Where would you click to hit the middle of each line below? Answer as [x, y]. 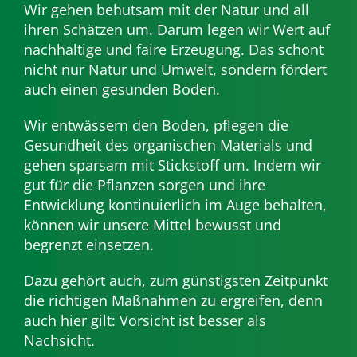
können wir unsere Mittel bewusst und [152, 225]
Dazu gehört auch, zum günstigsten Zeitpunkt [175, 281]
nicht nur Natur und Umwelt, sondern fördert [175, 70]
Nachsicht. [59, 341]
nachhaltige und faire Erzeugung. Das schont [173, 50]
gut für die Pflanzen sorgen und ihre [144, 185]
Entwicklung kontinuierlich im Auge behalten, [175, 205]
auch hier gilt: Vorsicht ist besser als [145, 321]
